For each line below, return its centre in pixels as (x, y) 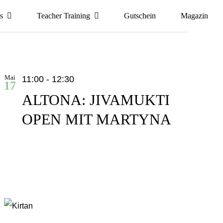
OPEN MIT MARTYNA (96, 119)
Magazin (195, 16)
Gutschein (140, 16)
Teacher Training (64, 16)
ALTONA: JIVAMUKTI (96, 100)
